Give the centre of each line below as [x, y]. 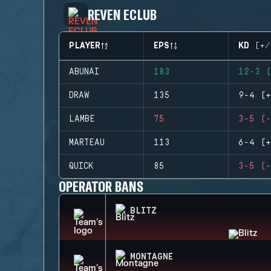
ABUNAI [84, 72]
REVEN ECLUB [122, 14]
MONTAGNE [152, 257]
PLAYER [85, 46]
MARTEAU [87, 143]
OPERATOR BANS [101, 186]
